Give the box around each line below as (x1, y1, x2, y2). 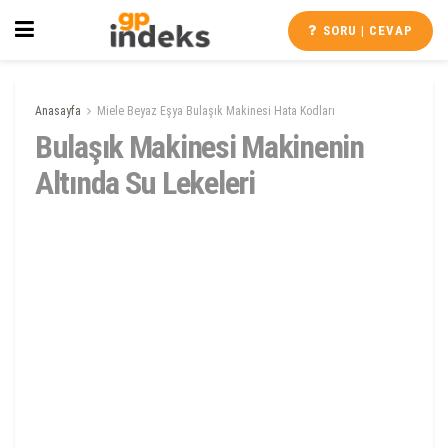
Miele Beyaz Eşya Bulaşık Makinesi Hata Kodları (97, 104, 335, 118)
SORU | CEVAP (319, 23, 413, 38)
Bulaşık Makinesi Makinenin (35, 128, 364, 166)
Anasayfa (35, 104, 81, 118)
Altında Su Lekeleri (35, 164, 255, 202)
